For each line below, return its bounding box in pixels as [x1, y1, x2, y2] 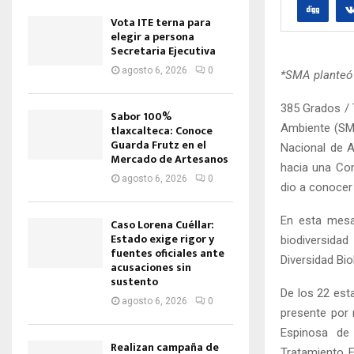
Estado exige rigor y [111, 230, 214, 248]
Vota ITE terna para [111, 13, 211, 32]
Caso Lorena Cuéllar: [111, 216, 214, 234]
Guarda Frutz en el [111, 136, 206, 154]
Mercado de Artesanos [111, 150, 228, 168]
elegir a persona [111, 28, 194, 46]
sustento [111, 273, 158, 291]
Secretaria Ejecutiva [111, 42, 216, 60]
